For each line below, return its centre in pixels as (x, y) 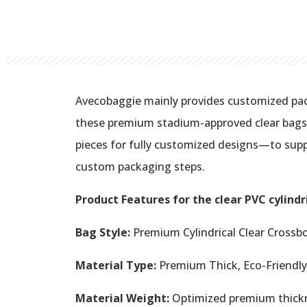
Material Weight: (122, 298)
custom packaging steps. (140, 166)
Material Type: (116, 265)
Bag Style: (103, 232)
